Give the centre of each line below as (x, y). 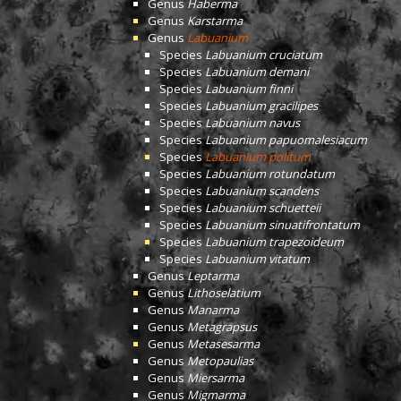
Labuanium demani (257, 72)
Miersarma (216, 378)
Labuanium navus (252, 123)
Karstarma (215, 21)
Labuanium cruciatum (264, 55)
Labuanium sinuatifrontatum (282, 225)
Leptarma (213, 276)
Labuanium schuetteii (263, 208)
